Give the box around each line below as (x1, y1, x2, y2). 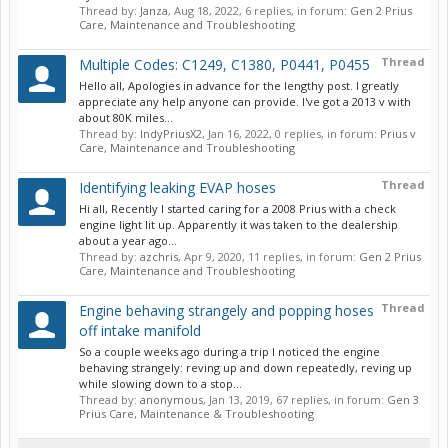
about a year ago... (79, 233, 177, 248)
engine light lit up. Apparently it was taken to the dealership (79, 217, 398, 232)
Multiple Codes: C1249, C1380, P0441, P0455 (79, 55, 370, 74)
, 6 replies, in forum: (239, 3, 350, 18)
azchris (140, 249, 178, 264)
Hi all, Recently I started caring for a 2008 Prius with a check (79, 201, 396, 216)
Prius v (380, 126, 416, 141)
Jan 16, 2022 (208, 126, 269, 141)
